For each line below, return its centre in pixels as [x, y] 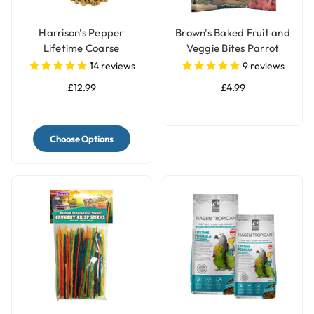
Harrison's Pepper [81, 32]
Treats [233, 63]
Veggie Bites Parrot [233, 48]
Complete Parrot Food [81, 63]
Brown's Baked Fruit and [233, 32]
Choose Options [81, 138]
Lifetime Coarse [81, 48]
